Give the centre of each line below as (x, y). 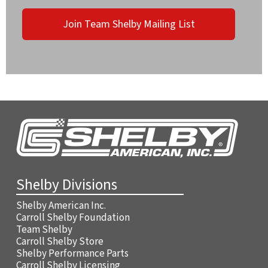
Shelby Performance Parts (72, 254)
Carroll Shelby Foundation (73, 218)
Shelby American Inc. (61, 206)
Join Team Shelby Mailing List (129, 24)
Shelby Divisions (67, 185)
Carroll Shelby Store (60, 242)
